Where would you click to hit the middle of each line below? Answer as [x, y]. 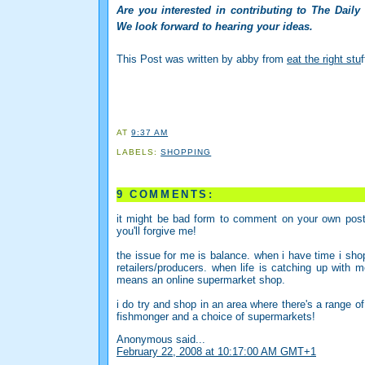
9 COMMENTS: [165, 195]
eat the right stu [324, 59]
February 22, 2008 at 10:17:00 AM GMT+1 [216, 352]
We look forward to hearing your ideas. [215, 27]
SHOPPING [186, 152]
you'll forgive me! [156, 231]
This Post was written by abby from [202, 59]
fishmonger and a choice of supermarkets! [216, 317]
